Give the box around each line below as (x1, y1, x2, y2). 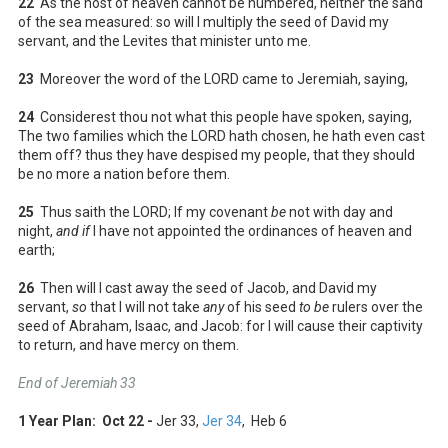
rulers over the (329, 298, 423, 315)
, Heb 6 (242, 412, 287, 429)
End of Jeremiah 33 (18, 374, 136, 391)
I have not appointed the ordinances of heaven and (90, 222, 412, 239)
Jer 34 (202, 412, 242, 429)
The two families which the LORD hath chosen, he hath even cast (18, 127, 425, 144)
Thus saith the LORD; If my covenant (34, 203, 271, 220)
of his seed (224, 298, 299, 315)
